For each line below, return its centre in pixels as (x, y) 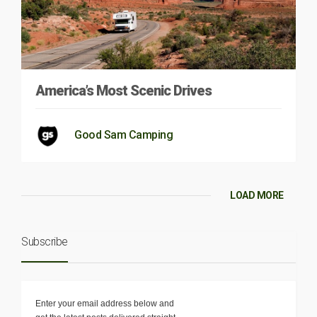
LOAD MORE (257, 195)
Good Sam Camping (123, 134)
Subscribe (45, 241)
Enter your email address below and (105, 303)
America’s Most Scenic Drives (123, 90)
